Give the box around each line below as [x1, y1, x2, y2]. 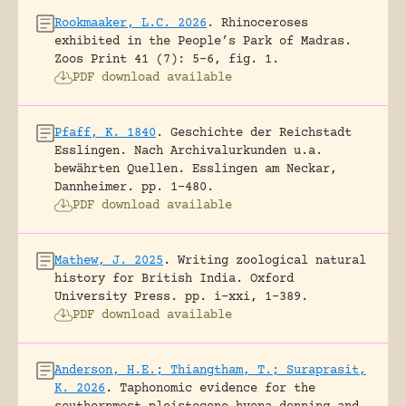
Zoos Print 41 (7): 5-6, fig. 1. [54, 52, 279, 67]
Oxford [250, 271, 294, 286]
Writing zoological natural [178, 253, 366, 268]
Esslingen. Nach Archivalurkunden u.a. [54, 143, 323, 159]
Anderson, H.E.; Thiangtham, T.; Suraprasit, [54, 362, 366, 378]
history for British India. [54, 271, 243, 286]
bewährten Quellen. [54, 161, 185, 177]
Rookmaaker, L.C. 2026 [54, 15, 207, 31]
